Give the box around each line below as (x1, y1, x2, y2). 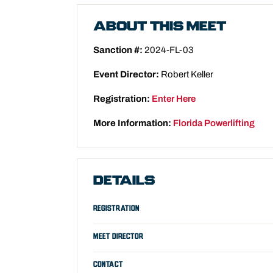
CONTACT (93, 260, 123, 268)
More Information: (93, 118, 171, 128)
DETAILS (93, 174, 155, 188)
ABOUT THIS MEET (93, 19, 226, 34)
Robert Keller (159, 69, 213, 79)
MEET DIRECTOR (93, 232, 143, 240)
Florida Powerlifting (173, 118, 255, 128)
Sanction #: (93, 44, 143, 55)
